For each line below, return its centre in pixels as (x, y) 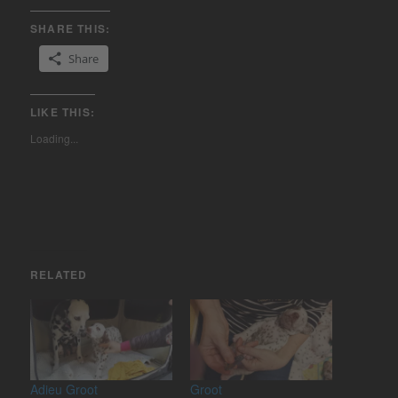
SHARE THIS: (71, 28)
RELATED (59, 274)
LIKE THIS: (63, 111)
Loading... (55, 138)
